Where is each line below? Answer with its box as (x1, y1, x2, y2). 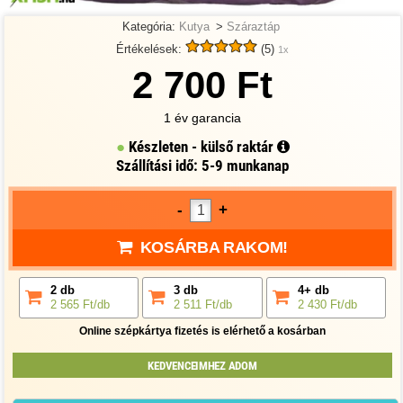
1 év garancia (164, 111, 241, 126)
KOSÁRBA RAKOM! (139, 237, 289, 257)
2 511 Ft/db (174, 297, 233, 311)
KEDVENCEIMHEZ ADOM (148, 358, 257, 372)
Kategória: (122, 21, 180, 34)
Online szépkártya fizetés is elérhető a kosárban (79, 324, 326, 337)
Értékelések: (116, 43, 185, 57)
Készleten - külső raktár (128, 138, 277, 157)
